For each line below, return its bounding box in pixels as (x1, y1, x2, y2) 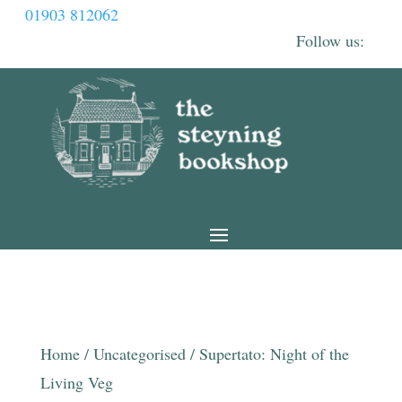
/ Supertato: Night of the (185, 343, 349, 364)
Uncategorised (92, 343, 186, 364)
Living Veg (39, 371, 113, 393)
